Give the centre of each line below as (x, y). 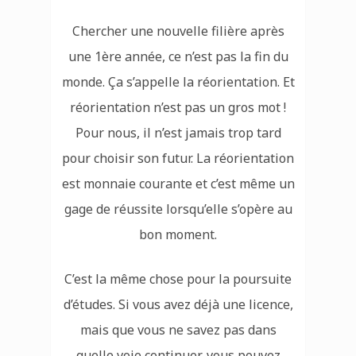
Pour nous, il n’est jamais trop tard (178, 133)
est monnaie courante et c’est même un (178, 184)
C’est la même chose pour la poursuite (178, 279)
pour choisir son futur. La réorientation (178, 159)
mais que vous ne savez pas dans (178, 330)
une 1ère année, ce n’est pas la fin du (178, 57)
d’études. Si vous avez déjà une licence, (178, 305)
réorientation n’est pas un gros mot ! (178, 108)
